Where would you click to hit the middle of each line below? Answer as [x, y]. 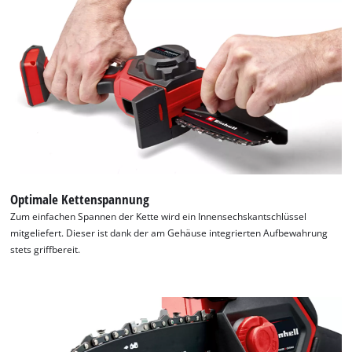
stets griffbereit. [46, 249]
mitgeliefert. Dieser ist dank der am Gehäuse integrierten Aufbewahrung [169, 233]
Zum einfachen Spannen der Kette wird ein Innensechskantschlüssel [159, 216]
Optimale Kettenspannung [80, 199]
